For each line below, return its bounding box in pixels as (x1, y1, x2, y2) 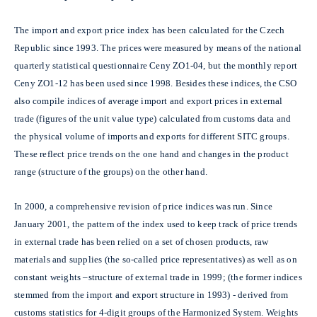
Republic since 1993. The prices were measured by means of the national (14, 42, 302, 53)
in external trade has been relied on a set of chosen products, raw (14, 236, 269, 247)
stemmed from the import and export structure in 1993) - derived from (14, 289, 289, 300)
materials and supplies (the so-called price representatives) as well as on (14, 253, 297, 265)
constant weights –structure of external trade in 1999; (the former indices (14, 271, 302, 282)
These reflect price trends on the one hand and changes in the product (14, 148, 289, 159)
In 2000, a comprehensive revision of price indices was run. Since (14, 200, 273, 212)
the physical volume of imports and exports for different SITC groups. (14, 130, 289, 142)
